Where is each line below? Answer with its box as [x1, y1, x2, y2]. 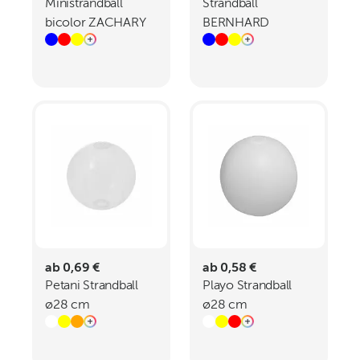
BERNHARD [202, 17, 270, 30]
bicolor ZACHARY [45, 17, 146, 30]
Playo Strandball [202, 280, 292, 292]
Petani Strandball [45, 280, 138, 292]
